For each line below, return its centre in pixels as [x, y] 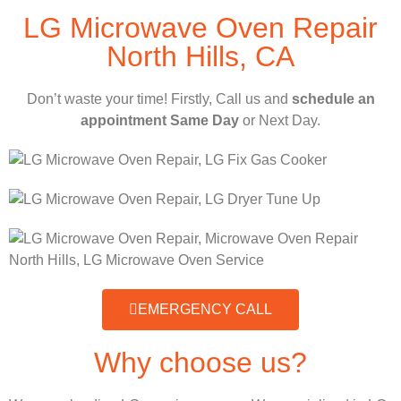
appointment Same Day [160, 121]
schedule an [333, 99]
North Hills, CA [200, 57]
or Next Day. [280, 121]
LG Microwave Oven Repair [200, 28]
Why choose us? [200, 363]
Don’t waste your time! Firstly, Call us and [159, 99]
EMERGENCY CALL [205, 310]
